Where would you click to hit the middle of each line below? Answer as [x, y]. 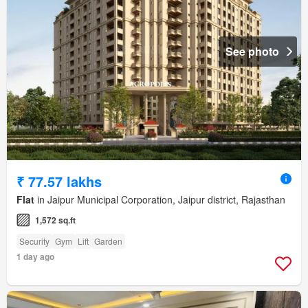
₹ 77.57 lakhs [59, 181]
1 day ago [35, 257]
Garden [108, 241]
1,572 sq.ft [55, 220]
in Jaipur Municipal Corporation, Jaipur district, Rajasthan [160, 200]
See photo [252, 52]
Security [34, 241]
